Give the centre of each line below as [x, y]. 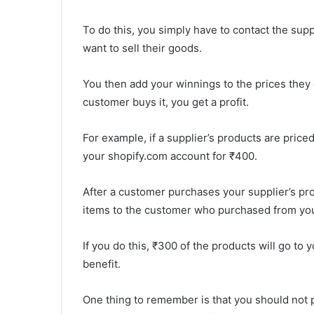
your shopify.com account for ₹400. [170, 156]
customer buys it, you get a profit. [166, 102]
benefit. [102, 264]
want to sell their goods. [142, 48]
